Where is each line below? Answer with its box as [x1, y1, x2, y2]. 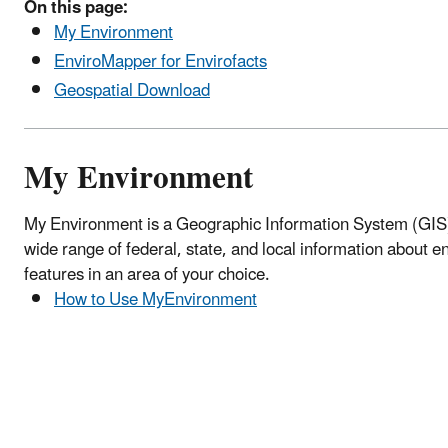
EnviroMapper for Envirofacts [54, 43, 267, 80]
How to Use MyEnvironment [54, 282, 257, 319]
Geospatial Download [54, 73, 210, 110]
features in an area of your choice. [24, 257, 270, 294]
